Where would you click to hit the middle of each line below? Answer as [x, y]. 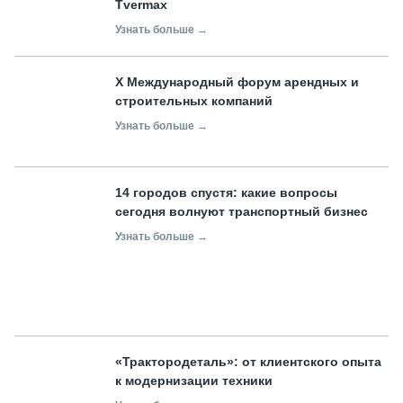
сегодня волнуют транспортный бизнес [242, 211]
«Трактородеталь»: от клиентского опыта [248, 362]
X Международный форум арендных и [237, 81]
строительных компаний [194, 100]
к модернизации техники [196, 381]
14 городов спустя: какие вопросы [226, 192]
